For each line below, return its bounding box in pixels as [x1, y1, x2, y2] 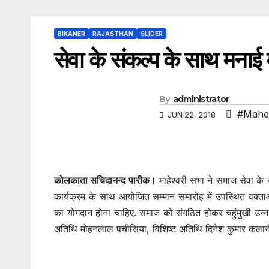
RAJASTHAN [92, 30, 133, 37]
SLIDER [141, 30, 163, 37]
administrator [172, 94, 229, 105]
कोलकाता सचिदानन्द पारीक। [54, 174, 156, 187]
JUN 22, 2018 [166, 110, 217, 120]
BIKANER [58, 30, 85, 37]
